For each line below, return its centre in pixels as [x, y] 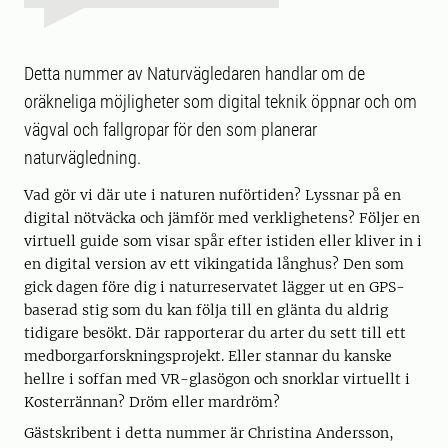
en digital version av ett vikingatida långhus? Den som [214, 264]
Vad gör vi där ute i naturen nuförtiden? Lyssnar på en [212, 195]
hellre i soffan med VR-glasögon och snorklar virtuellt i [217, 379]
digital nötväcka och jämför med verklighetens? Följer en [222, 218]
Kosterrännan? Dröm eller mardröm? [152, 402]
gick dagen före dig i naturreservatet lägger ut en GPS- [214, 287]
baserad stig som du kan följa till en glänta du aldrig [206, 310]
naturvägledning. [82, 158]
